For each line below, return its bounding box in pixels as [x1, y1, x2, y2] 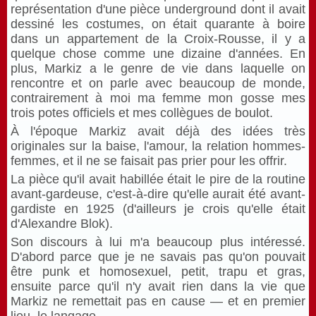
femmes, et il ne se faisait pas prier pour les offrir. [11, 154, 287, 168]
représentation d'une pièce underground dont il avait [11, 2, 305, 16]
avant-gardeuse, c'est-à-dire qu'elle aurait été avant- [11, 187, 305, 201]
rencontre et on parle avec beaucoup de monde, [11, 76, 305, 90]
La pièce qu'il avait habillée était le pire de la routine [11, 172, 305, 186]
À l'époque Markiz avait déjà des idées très [11, 124, 305, 138]
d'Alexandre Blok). [11, 217, 113, 231]
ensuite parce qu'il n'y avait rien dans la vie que [11, 279, 305, 293]
